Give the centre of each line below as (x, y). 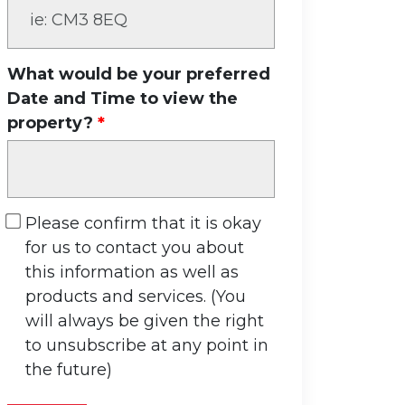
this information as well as (132, 272)
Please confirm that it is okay (143, 223)
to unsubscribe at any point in (147, 345)
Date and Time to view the (122, 99)
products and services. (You (136, 297)
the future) (69, 370)
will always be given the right (145, 321)
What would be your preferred (139, 74)
